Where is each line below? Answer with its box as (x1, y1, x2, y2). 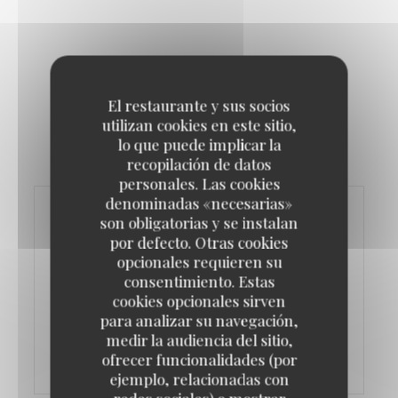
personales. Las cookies (118, 173, 280, 194)
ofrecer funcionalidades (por (101, 349, 297, 370)
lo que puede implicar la (117, 134, 281, 155)
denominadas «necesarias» (105, 193, 293, 213)
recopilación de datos (126, 154, 272, 174)
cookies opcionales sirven (112, 291, 286, 311)
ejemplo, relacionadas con (109, 369, 289, 389)
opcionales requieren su (116, 251, 282, 272)
